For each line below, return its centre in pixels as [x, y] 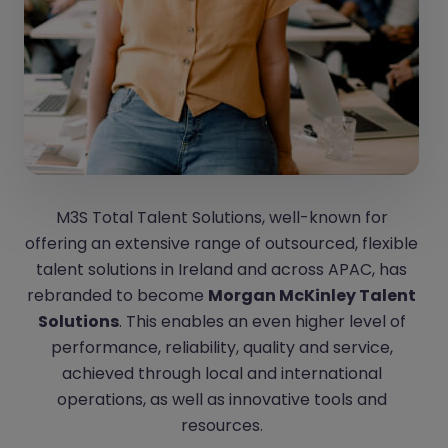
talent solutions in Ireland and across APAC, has [221, 269]
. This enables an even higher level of [262, 321]
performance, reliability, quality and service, [221, 347]
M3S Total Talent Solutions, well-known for [221, 217]
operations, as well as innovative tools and [221, 399]
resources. [221, 425]
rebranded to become [117, 295]
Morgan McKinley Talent [312, 295]
